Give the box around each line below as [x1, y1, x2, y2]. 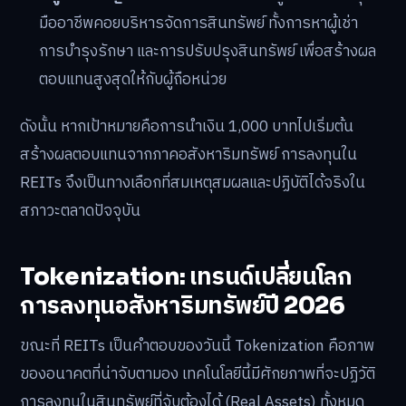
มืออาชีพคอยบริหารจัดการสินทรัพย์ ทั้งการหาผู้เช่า [39, 11, 359, 37]
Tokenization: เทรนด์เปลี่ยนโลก [20, 262, 353, 293]
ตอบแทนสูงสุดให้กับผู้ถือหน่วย [39, 67, 227, 93]
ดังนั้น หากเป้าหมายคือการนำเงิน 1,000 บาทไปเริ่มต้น [20, 113, 353, 140]
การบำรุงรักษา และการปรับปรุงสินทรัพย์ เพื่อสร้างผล [39, 39, 377, 65]
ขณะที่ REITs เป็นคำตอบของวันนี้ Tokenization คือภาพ [20, 333, 374, 360]
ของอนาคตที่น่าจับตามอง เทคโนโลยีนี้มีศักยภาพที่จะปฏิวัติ [20, 362, 375, 388]
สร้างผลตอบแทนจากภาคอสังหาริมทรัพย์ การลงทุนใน [20, 141, 357, 168]
